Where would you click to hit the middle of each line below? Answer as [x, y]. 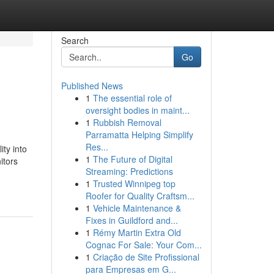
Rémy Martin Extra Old [137, 232]
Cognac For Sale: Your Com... [143, 245]
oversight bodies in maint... [137, 110]
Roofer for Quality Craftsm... [140, 196]
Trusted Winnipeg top [134, 183]
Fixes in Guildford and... [131, 220]
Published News [92, 86]
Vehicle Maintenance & [137, 208]
